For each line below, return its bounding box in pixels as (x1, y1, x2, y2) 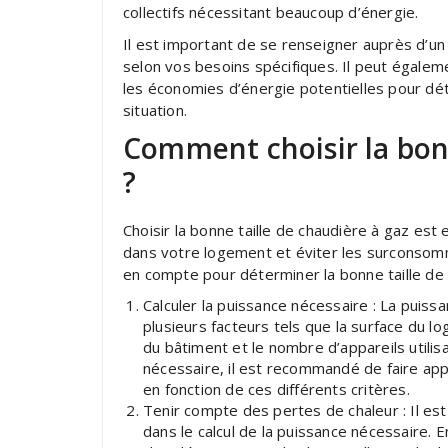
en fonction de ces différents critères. (143, 379, 410, 399)
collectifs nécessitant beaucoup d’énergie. (123, 2, 419, 22)
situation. (123, 100, 187, 120)
